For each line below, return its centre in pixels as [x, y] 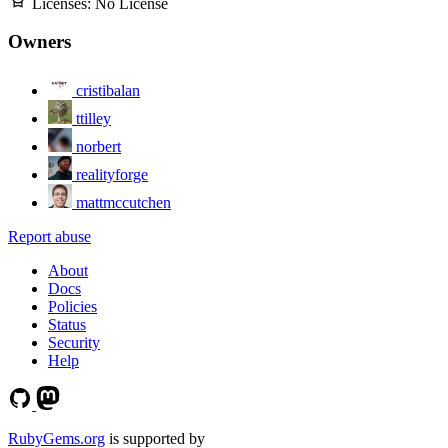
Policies [72, 307]
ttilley [93, 119]
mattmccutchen [123, 203]
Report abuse [49, 237]
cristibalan [108, 91]
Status [67, 325]
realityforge [112, 175]
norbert [98, 147]
